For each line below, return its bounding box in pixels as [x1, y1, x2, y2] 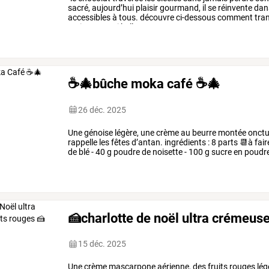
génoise [82, 127, 113, 138]
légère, [113, 127, 139, 138]
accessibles [68, 12, 111, 22]
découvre [138, 12, 175, 22]
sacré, [68, 2, 91, 13]
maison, [68, 22, 98, 32]
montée [216, 127, 247, 138]
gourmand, [158, 2, 201, 13]
